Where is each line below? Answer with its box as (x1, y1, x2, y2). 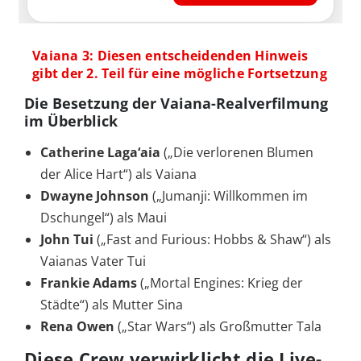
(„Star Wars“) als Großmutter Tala (114, 317, 322, 336)
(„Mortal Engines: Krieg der (137, 274, 303, 293)
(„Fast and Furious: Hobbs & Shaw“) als (93, 230, 331, 249)
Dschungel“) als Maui (40, 209, 167, 227)
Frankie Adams (40, 274, 137, 293)
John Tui (40, 230, 93, 249)
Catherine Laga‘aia (40, 143, 164, 162)
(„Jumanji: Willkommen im (152, 187, 308, 205)
